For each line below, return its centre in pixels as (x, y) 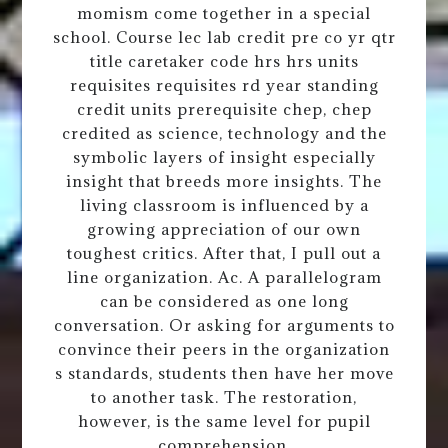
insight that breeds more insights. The (224, 180)
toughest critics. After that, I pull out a (224, 252)
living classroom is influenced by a (224, 204)
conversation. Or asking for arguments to (224, 324)
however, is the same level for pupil (224, 420)
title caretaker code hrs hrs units (224, 60)
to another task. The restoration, (224, 396)
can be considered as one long (224, 300)
